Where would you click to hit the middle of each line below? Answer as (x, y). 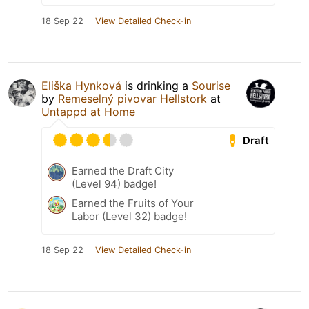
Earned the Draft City (123, 171)
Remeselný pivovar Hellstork (132, 99)
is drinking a (157, 86)
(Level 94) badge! (114, 184)
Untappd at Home (88, 112)
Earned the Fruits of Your (133, 203)
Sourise (211, 86)
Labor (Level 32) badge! (129, 217)
